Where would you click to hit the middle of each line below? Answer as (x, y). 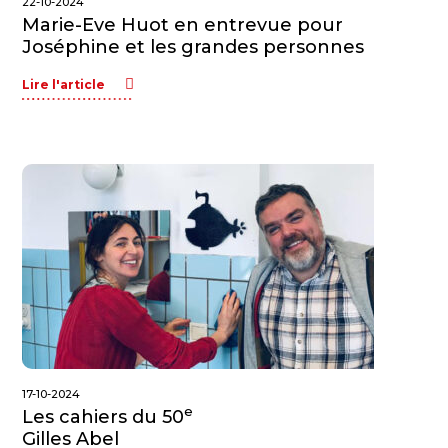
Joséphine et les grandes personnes (193, 47)
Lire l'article (64, 84)
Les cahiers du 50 (103, 417)
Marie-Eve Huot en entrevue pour (183, 25)
